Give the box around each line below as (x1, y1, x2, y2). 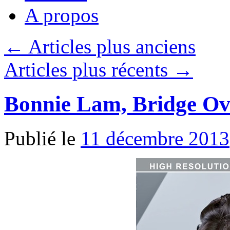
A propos (25, 4, 99, 26)
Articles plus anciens (24, 35, 196, 57)
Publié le (4, 127, 75, 149)
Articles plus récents (4, 58, 173, 81)
